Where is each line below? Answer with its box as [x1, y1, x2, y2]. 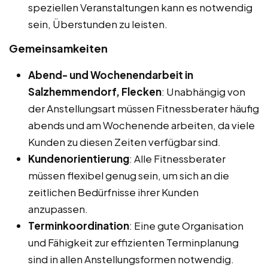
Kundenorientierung [28, 151, 129, 165]
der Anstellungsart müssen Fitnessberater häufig [28, 101, 259, 115]
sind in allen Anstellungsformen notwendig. [28, 252, 234, 266]
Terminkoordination [28, 218, 129, 232]
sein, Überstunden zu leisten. [28, 17, 167, 31]
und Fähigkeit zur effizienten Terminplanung [28, 235, 239, 249]
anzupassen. [28, 202, 88, 215]
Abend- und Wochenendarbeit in [28, 68, 193, 81]
